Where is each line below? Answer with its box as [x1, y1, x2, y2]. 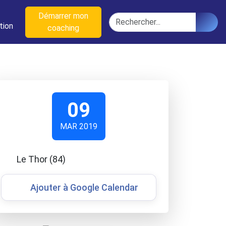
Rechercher [108, 13, 150, 23]
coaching [47, 23, 79, 33]
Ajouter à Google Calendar [30, 182, 138, 193]
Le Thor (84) [16, 154, 66, 164]
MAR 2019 [60, 122, 97, 131]
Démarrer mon [38, 11, 88, 21]
